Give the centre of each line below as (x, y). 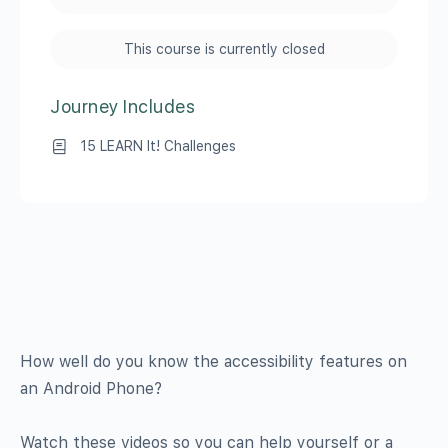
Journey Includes (122, 106)
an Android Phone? (91, 388)
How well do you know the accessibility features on (213, 361)
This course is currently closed (224, 48)
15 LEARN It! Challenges (158, 145)
